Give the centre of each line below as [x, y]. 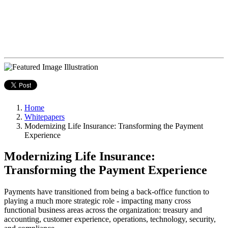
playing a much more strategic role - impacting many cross [97, 201]
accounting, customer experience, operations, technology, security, [110, 219]
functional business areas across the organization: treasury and [103, 210]
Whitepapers [45, 117]
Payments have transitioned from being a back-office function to [107, 192]
